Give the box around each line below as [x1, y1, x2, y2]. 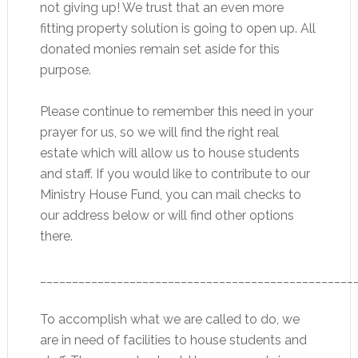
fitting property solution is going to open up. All [39, 21, 316, 37]
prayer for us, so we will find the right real [39, 125, 279, 141]
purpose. [39, 62, 91, 78]
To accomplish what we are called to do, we [39, 312, 300, 328]
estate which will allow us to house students [39, 145, 300, 161]
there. [39, 229, 73, 245]
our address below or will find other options [39, 208, 294, 224]
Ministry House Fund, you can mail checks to [39, 187, 301, 203]
